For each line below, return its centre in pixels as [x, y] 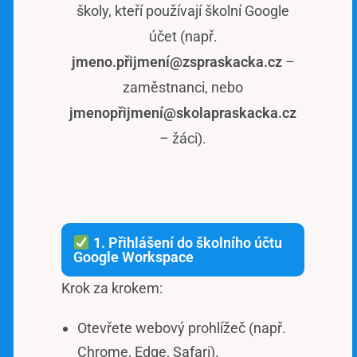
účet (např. [183, 37]
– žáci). [183, 139]
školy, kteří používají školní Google [183, 11]
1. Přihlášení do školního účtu [186, 243]
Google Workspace [133, 257]
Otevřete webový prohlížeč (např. [182, 328]
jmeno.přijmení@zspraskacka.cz [177, 62]
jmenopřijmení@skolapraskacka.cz [183, 113]
